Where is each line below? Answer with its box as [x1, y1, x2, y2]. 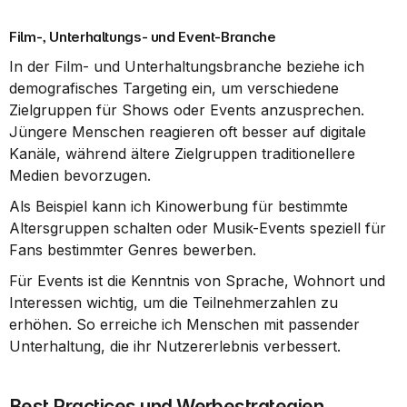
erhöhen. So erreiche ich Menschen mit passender [9, 315, 360, 333]
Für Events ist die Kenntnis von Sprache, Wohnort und [9, 272, 385, 290]
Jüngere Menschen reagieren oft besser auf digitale [9, 123, 366, 141]
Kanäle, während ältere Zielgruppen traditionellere [9, 144, 355, 163]
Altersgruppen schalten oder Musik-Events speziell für [9, 219, 386, 237]
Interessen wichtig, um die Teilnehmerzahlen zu [9, 293, 338, 312]
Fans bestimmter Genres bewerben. [9, 241, 256, 259]
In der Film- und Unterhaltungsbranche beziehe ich [9, 57, 364, 75]
